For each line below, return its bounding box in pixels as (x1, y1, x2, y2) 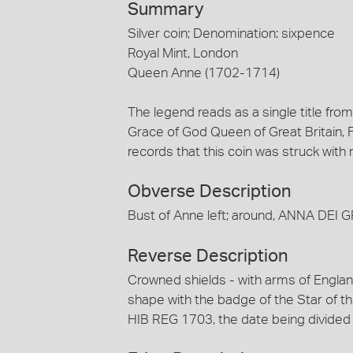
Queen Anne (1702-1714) (128, 65, 280, 80)
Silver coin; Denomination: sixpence (128, 26, 335, 40)
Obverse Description (128, 183, 292, 201)
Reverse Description (128, 247, 288, 265)
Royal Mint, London (128, 46, 238, 60)
